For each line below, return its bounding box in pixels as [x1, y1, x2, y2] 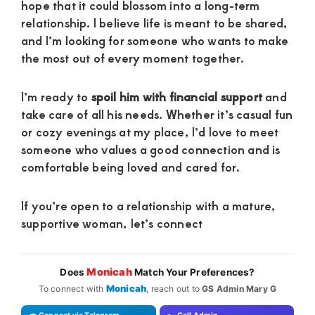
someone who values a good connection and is [21, 141, 281, 158]
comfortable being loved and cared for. [21, 158, 240, 176]
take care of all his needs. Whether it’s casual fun [21, 105, 293, 123]
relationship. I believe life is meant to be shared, [21, 14, 288, 32]
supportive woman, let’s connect [21, 214, 203, 232]
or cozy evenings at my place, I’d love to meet [21, 123, 279, 141]
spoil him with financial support [91, 88, 263, 105]
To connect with [38, 283, 106, 295]
